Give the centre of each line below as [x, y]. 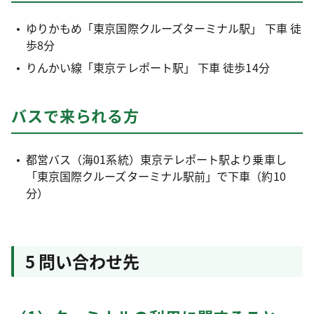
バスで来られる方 [76, 115]
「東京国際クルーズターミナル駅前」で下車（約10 [156, 176]
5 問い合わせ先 [82, 261]
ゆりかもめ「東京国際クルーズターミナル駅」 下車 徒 [163, 28]
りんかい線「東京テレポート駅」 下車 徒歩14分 [148, 67]
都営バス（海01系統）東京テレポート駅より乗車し [156, 159]
